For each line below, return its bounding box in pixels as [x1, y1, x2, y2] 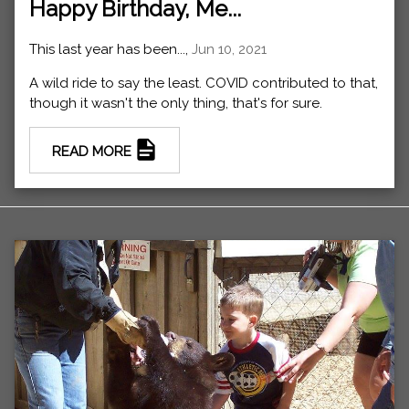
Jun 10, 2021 [192, 41, 267, 58]
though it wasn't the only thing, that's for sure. [29, 95, 322, 112]
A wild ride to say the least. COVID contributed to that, [29, 75, 378, 92]
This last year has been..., [29, 41, 192, 58]
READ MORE [52, 143, 135, 161]
